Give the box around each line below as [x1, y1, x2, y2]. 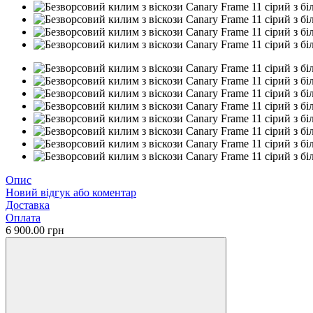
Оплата [6, 211, 41, 224]
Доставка [6, 198, 50, 211]
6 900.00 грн [6, 224, 64, 236]
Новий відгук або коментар [6, 186, 136, 198]
